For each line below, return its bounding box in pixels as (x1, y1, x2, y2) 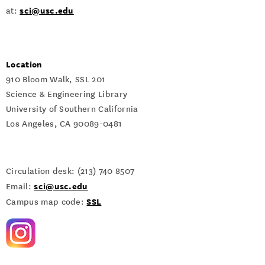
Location (6, 59, 43, 69)
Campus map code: (6, 197, 87, 207)
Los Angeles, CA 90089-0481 (6, 119, 122, 129)
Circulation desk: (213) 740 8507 (6, 166, 135, 176)
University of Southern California (6, 104, 138, 114)
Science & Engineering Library (6, 89, 128, 99)
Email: (6, 182, 34, 192)
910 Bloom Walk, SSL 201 (6, 75, 106, 85)
